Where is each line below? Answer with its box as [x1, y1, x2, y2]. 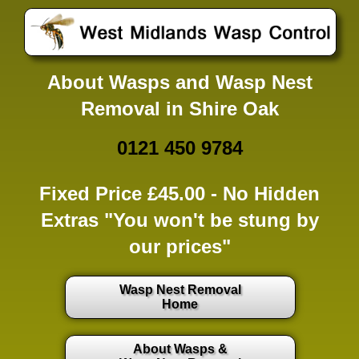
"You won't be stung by [98, 208, 319, 231]
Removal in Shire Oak [80, 97, 279, 119]
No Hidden [223, 182, 320, 204]
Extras [40, 208, 99, 231]
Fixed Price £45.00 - [39, 182, 223, 204]
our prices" [128, 235, 231, 257]
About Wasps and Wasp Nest [46, 71, 313, 93]
